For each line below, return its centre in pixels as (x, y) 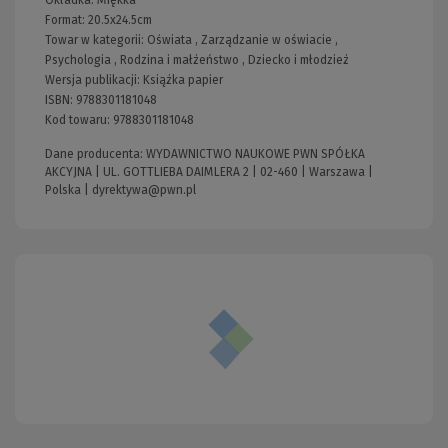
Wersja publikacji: (94, 80)
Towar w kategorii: (96, 40)
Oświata (169, 40)
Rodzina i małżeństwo (179, 60)
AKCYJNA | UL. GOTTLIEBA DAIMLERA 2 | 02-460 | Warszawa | (209, 172)
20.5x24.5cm (120, 20)
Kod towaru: (79, 120)
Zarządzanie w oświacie (266, 40)
